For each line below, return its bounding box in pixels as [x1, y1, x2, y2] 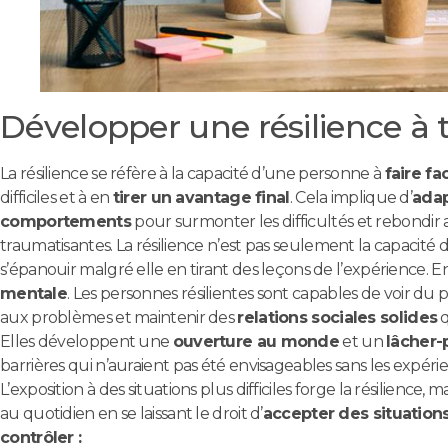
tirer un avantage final [112, 188, 290, 208]
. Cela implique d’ [289, 188, 413, 208]
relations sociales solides [237, 308, 438, 328]
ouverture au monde [172, 332, 340, 352]
